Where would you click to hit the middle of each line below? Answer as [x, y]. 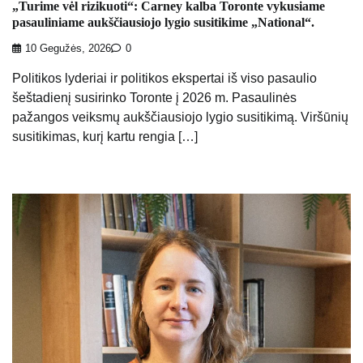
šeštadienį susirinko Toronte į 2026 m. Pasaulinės [154, 98]
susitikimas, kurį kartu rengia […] [105, 137]
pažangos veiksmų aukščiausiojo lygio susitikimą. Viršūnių [180, 117]
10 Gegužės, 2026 [68, 49]
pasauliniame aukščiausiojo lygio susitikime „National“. [163, 22]
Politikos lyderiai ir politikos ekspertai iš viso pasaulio [164, 79]
